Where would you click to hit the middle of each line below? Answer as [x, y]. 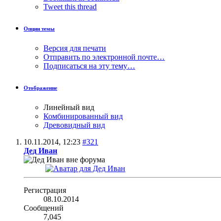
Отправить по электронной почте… [104, 57]
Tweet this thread [70, 6]
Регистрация [45, 190]
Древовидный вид [74, 125]
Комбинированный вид [83, 116]
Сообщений [44, 208]
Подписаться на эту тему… [89, 66]
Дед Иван [40, 150]
